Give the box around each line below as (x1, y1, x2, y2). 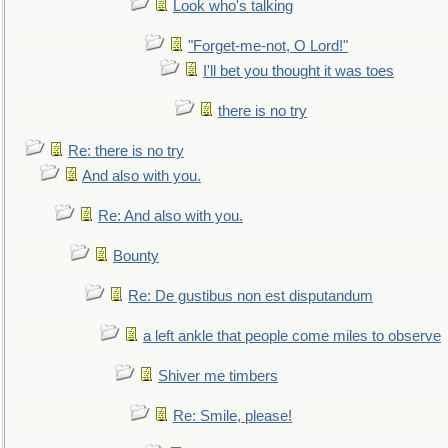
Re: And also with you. (98, 208, 243, 224)
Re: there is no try (68, 143, 184, 159)
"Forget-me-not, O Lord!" (188, 38, 348, 54)
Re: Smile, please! (173, 408, 292, 424)
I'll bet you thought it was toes (203, 63, 394, 79)
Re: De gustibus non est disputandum (128, 288, 373, 304)
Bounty (113, 248, 159, 264)
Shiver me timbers (158, 368, 278, 384)
